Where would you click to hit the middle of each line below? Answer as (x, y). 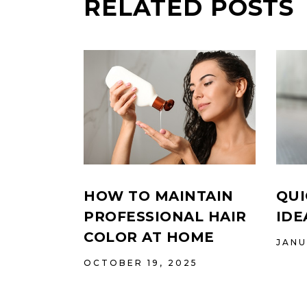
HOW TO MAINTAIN (159, 196)
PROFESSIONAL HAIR (165, 217)
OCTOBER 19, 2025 (141, 263)
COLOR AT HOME (149, 237)
